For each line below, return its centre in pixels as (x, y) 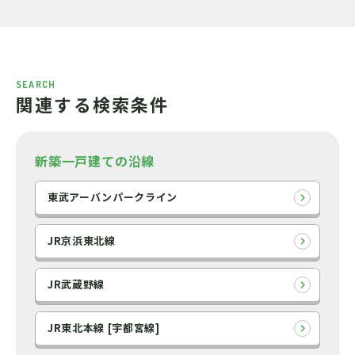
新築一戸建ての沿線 (95, 161)
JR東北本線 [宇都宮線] (104, 328)
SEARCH (36, 84)
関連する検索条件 (93, 104)
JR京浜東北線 (82, 240)
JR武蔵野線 (76, 284)
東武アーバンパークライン (113, 197)
